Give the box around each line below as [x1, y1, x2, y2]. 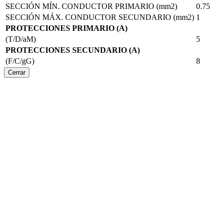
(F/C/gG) [5, 56, 34, 65]
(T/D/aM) [5, 34, 36, 43]
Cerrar [8, 68, 25, 76]
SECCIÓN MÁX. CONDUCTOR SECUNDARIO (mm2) [5, 12, 194, 21]
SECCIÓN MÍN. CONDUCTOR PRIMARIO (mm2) [5, 1, 177, 10]
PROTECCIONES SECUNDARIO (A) [5, 45, 140, 54]
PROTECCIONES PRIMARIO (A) [5, 23, 127, 32]
